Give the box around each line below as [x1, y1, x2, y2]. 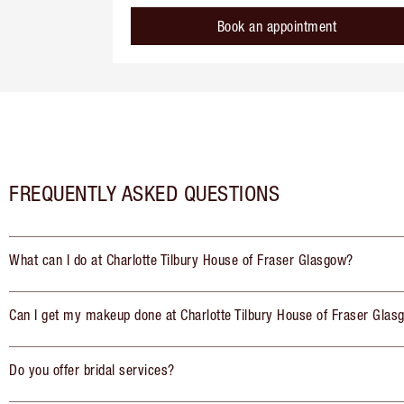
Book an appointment [216, 18, 337, 35]
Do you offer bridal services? [9, 362, 175, 379]
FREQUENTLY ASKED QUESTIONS [9, 180, 280, 207]
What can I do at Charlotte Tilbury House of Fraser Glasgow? [9, 252, 353, 269]
